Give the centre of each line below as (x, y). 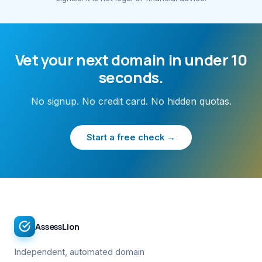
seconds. (131, 77)
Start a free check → (131, 137)
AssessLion (57, 226)
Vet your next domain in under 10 (131, 60)
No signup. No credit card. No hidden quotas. (131, 101)
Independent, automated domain (79, 252)
